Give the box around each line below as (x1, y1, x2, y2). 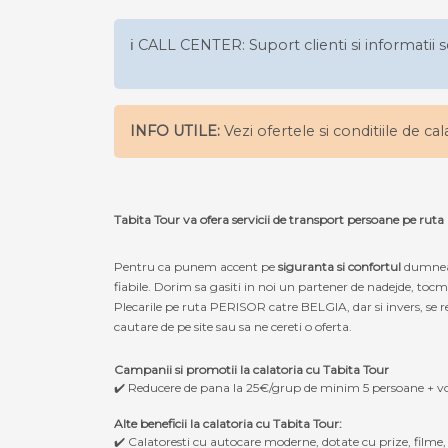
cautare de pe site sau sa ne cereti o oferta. (114, 318, 352, 334)
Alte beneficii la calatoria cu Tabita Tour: (114, 415, 342, 431)
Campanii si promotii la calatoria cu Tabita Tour (114, 361, 389, 377)
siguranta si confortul (278, 258, 404, 274)
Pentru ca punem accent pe (114, 258, 278, 274)
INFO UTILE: (130, 121, 220, 140)
